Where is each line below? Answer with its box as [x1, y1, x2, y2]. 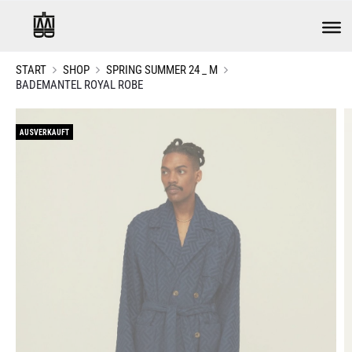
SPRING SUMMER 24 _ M [106, 63, 218, 77]
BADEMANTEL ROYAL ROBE [16, 78, 143, 92]
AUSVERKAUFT [20, 128, 69, 137]
